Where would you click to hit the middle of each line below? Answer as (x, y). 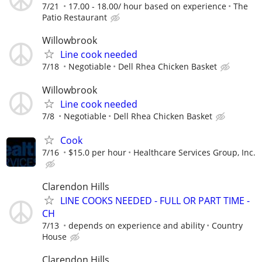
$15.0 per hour (97, 152)
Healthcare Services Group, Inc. (194, 152)
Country (227, 225)
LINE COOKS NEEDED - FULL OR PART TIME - (155, 201)
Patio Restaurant (75, 18)
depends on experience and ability (137, 225)
